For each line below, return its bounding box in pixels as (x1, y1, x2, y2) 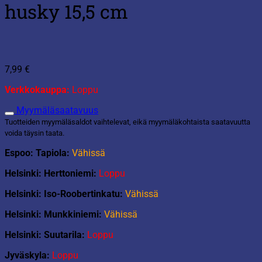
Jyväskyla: (5, 249, 52, 261)
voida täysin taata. (5, 128, 64, 137)
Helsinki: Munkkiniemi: (5, 208, 104, 220)
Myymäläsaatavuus (16, 104, 98, 116)
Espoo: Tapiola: (5, 147, 72, 158)
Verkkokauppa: (5, 84, 70, 95)
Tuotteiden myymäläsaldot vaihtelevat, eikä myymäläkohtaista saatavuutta (5, 117, 250, 126)
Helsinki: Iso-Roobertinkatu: (5, 188, 125, 199)
